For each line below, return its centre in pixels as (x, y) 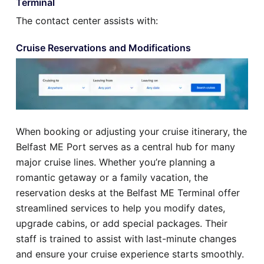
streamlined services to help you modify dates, (121, 208)
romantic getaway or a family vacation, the (112, 178)
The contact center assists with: (87, 21)
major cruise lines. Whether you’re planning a (115, 162)
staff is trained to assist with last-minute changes (126, 239)
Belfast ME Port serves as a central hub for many (126, 147)
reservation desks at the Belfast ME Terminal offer (128, 193)
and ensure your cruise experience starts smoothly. (130, 254)
